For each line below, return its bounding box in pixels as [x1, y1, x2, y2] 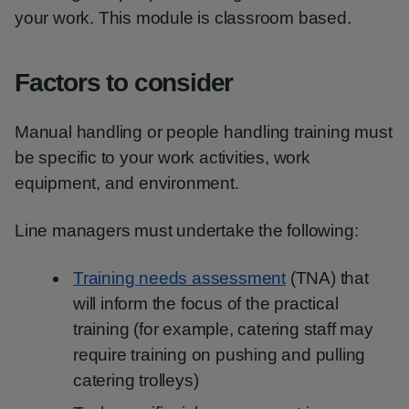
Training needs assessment [73, 268, 287, 288]
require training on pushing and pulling [73, 345, 366, 364]
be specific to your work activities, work [15, 148, 310, 167]
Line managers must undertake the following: [15, 221, 359, 240]
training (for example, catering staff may [73, 320, 373, 339]
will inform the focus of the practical [73, 294, 339, 313]
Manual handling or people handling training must [15, 122, 393, 142]
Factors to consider [15, 68, 234, 97]
